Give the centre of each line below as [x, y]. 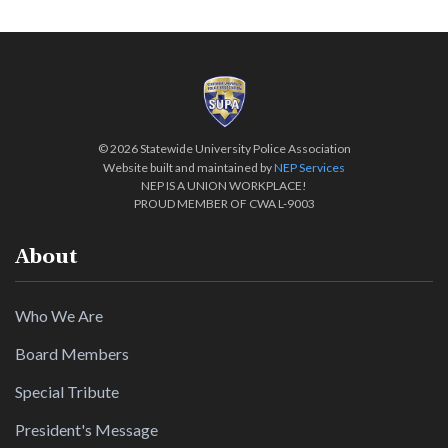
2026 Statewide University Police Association [230, 148]
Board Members [72, 353]
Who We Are [59, 315]
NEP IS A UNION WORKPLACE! [224, 185]
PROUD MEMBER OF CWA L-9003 [224, 203]
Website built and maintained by [188, 167]
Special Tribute [67, 391]
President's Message [86, 429]
